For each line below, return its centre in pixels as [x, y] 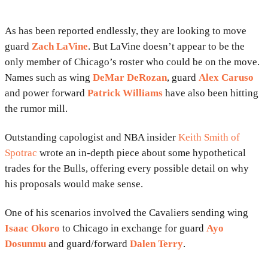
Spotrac [21, 153]
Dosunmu [25, 244]
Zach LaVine [60, 47]
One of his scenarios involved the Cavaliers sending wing [127, 213]
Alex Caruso [226, 78]
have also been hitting [211, 93]
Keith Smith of [209, 138]
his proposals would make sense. [74, 184]
